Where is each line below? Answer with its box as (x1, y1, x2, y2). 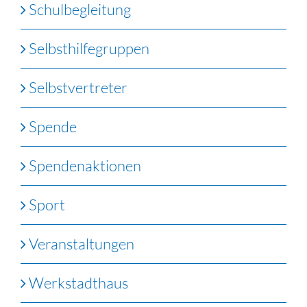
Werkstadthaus (29, 273, 128, 292)
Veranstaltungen (29, 234, 134, 253)
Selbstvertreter (29, 77, 127, 97)
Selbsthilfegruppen (29, 38, 149, 58)
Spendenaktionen (29, 156, 141, 175)
